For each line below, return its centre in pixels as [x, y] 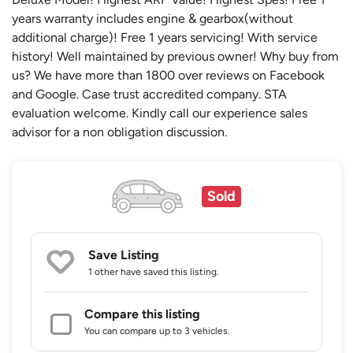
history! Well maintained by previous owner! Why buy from [175, 56]
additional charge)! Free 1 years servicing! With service [165, 37]
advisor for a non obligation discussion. [119, 132]
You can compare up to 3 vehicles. [157, 331]
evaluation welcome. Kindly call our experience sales [160, 113]
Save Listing [124, 255]
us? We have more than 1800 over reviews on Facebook [168, 75]
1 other [103, 272]
